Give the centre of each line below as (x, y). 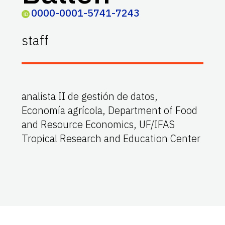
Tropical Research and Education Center (111, 138)
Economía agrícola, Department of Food (110, 110)
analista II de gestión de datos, (90, 96)
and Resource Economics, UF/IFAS (98, 124)
